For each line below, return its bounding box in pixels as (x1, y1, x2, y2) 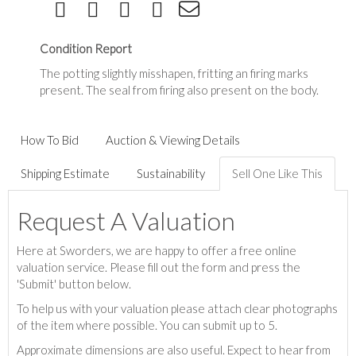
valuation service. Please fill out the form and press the (17, 260, 300, 275)
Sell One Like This (232, 166, 323, 181)
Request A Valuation (17, 205, 235, 237)
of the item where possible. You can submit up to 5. (17, 318, 277, 333)
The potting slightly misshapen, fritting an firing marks (40, 66, 308, 81)
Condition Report (40, 41, 132, 56)
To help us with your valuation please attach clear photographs (17, 301, 338, 316)
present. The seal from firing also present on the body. (40, 83, 319, 98)
